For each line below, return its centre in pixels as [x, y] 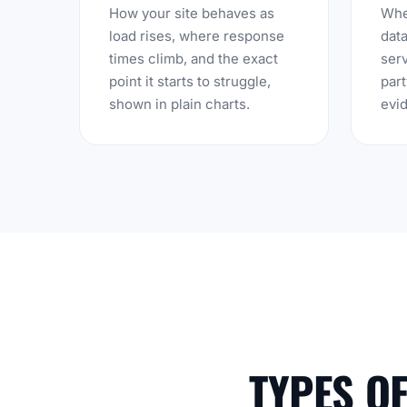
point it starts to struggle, [190, 81]
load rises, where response [197, 36]
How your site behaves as [192, 13]
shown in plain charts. [179, 104]
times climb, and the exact [194, 59]
